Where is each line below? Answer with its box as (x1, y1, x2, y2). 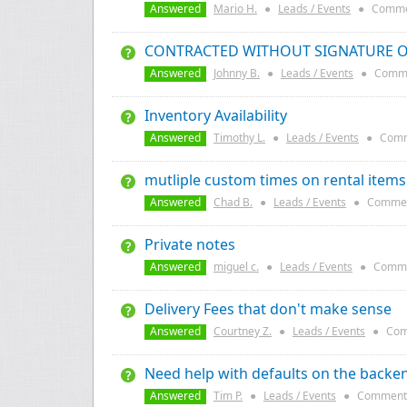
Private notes (144, 234, 235, 254)
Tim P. (213, 388, 243, 403)
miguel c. (213, 259, 259, 274)
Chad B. (213, 194, 253, 210)
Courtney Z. (213, 323, 272, 339)
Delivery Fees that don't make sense (144, 299, 392, 319)
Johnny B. (213, 65, 260, 81)
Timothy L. (213, 130, 265, 145)
